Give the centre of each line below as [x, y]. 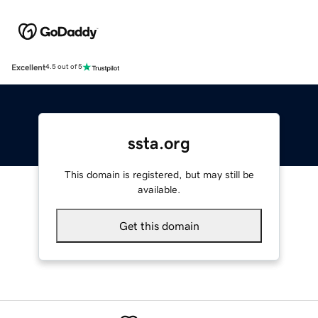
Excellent [28, 67]
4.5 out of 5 [64, 67]
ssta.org [159, 143]
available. [159, 189]
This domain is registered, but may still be [159, 174]
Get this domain [159, 225]
